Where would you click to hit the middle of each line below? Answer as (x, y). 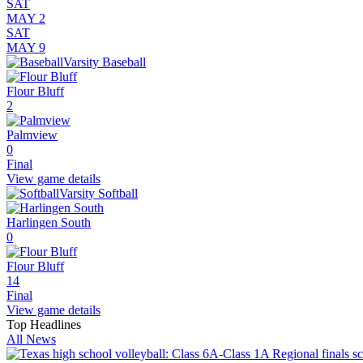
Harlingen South (49, 223)
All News (31, 340)
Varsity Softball (98, 194)
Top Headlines (44, 325)
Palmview (32, 135)
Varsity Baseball (105, 62)
